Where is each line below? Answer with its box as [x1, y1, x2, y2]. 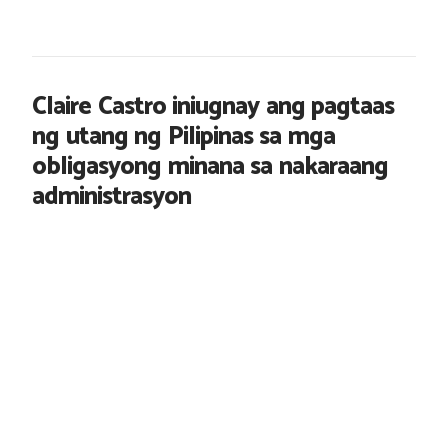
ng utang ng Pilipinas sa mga [32, 115, 335, 158]
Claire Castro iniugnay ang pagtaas [32, 85, 394, 128]
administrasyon [32, 175, 191, 218]
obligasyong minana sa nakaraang [32, 145, 388, 188]
